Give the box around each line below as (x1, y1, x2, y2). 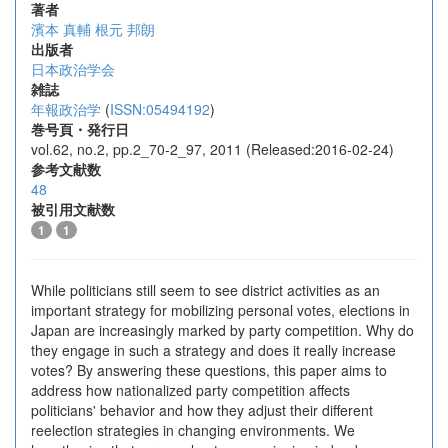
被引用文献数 (31, 199, 115, 219)
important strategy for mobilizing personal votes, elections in (31, 300, 410, 320)
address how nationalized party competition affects (31, 380, 350, 400)
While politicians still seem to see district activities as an (31, 280, 380, 300)
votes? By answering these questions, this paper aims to (31, 360, 387, 380)
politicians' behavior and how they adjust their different (31, 400, 373, 420)
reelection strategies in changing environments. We (31, 420, 355, 440)
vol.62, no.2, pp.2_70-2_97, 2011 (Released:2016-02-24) (31, 139, 394, 159)
